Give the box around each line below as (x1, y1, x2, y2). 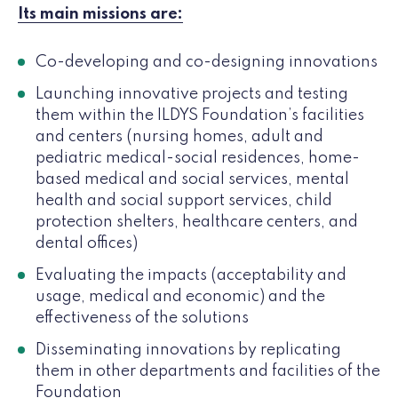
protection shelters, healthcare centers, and (36, 213, 358, 230)
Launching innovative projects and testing (36, 85, 348, 102)
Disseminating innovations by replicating (36, 341, 341, 358)
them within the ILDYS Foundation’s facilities (36, 107, 364, 123)
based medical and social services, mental (36, 171, 349, 187)
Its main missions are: (18, 5, 183, 22)
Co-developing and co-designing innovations (36, 53, 378, 70)
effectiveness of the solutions (36, 309, 249, 326)
